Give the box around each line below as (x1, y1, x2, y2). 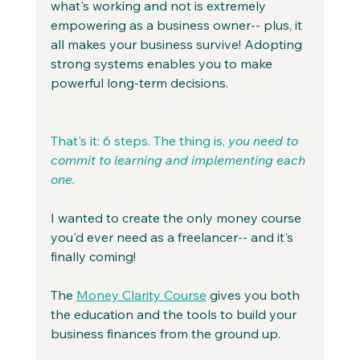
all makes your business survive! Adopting (50, 35, 305, 52)
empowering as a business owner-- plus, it (50, 16, 305, 33)
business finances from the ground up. (50, 325, 280, 342)
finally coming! (50, 247, 136, 264)
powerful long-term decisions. (50, 74, 228, 91)
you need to (227, 132, 301, 149)
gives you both (206, 286, 303, 303)
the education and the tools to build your (50, 305, 300, 322)
